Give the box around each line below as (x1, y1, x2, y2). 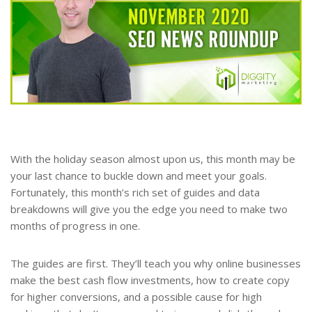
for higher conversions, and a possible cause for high (10, 290, 262, 304)
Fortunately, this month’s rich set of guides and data (10, 185, 260, 200)
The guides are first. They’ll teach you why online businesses (10, 256, 301, 271)
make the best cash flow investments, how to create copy (10, 273, 290, 288)
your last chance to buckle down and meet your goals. (10, 169, 267, 183)
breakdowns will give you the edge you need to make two (10, 202, 288, 217)
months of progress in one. (10, 219, 140, 233)
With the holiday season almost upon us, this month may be (10, 152, 295, 166)
